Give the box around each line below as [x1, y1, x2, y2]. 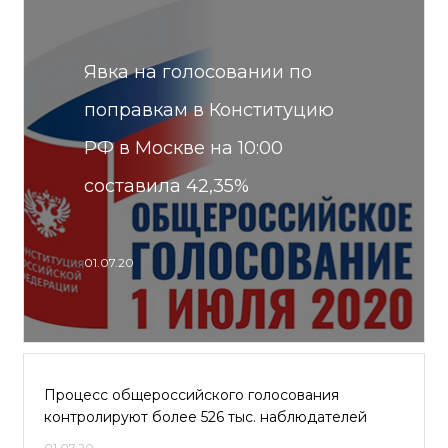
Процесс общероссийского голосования [44, 386, 339, 404]
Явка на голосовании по [84, 61, 312, 83]
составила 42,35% [84, 175, 249, 197]
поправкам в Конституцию [84, 99, 334, 121]
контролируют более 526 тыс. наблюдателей [44, 408, 367, 426]
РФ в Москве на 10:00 [84, 137, 283, 159]
